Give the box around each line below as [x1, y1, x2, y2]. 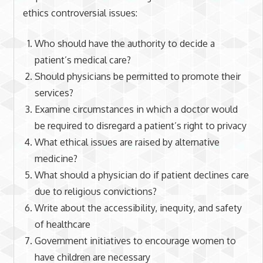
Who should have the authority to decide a [34, 37, 215, 49]
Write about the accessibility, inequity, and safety [34, 201, 242, 214]
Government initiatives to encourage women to [34, 234, 236, 247]
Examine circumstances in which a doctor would [34, 103, 238, 115]
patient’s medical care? [34, 53, 131, 66]
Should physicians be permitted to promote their [34, 70, 241, 82]
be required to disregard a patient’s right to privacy [34, 119, 247, 131]
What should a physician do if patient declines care [34, 168, 249, 181]
